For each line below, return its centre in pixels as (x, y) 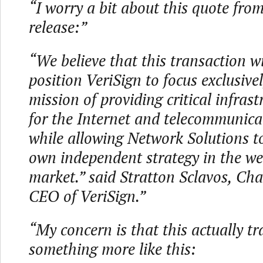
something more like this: (112, 249)
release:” (58, 27)
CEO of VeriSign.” (87, 196)
